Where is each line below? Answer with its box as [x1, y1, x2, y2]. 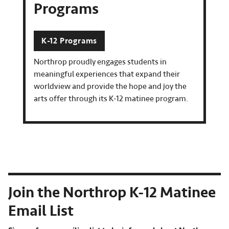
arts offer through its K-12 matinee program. [33, 94, 190, 104]
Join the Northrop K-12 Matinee [8, 183, 216, 203]
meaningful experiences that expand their [33, 69, 180, 80]
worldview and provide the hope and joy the [33, 81, 187, 92]
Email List [8, 201, 74, 221]
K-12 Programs [41, 35, 98, 46]
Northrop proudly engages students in [33, 57, 167, 67]
